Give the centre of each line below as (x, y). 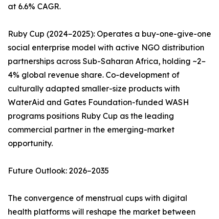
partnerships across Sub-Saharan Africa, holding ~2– (107, 61)
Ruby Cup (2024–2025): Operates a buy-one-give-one (109, 34)
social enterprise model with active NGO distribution (106, 48)
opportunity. (30, 143)
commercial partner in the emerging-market (91, 130)
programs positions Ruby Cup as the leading (91, 116)
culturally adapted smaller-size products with (94, 89)
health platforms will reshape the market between (102, 212)
